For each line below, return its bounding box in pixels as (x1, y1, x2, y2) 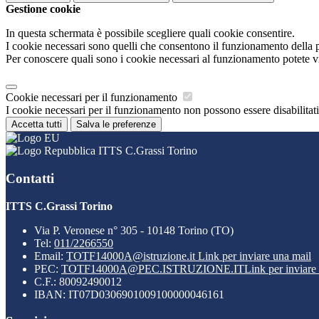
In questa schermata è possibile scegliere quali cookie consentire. (6, 27, 295, 40)
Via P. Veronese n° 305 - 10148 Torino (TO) (34, 224, 234, 236)
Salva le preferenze (76, 119, 156, 130)
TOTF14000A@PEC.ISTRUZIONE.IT (61, 262, 244, 275)
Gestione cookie (6, 3, 80, 16)
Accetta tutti (11, 119, 62, 130)
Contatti (6, 170, 54, 186)
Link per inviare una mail (198, 249, 311, 262)
